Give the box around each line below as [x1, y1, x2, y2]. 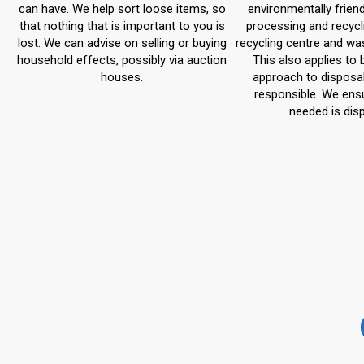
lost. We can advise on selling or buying [17, 36, 227, 50]
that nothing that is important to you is [19, 19, 225, 33]
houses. [101, 70, 143, 84]
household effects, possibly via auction [17, 53, 227, 67]
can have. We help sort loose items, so [18, 2, 226, 16]
